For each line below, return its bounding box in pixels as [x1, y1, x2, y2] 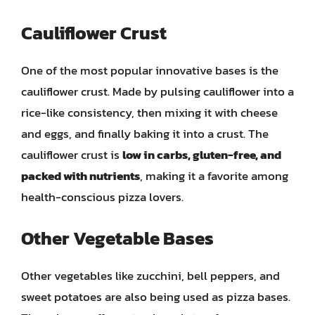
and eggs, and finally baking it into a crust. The [21, 124, 269, 143]
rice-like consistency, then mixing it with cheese [21, 103, 278, 122]
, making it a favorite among [140, 167, 288, 185]
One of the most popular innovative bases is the [21, 61, 278, 79]
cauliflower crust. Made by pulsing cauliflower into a [21, 82, 294, 101]
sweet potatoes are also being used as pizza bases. [21, 287, 290, 306]
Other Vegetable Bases [21, 224, 214, 252]
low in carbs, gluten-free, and [122, 146, 281, 164]
